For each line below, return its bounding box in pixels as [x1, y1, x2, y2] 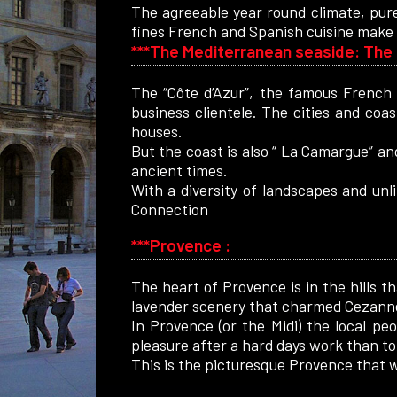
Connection [130, 199, 208, 220]
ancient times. [130, 160, 227, 181]
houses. [130, 121, 185, 142]
